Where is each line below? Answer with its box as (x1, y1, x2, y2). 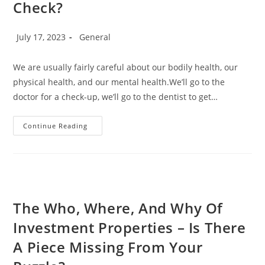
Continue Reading (23, 121, 88, 131)
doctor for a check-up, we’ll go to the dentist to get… (13, 91, 218, 103)
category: (75, 41, 112, 53)
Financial (87, 145, 128, 157)
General (79, 31, 111, 43)
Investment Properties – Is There (13, 218, 246, 238)
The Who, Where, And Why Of (13, 198, 224, 218)
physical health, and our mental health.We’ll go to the (13, 76, 225, 88)
